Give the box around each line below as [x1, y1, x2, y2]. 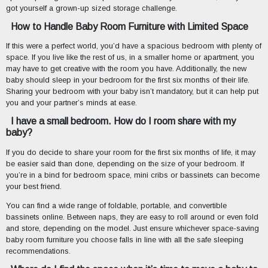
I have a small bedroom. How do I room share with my [10, 116, 236, 127]
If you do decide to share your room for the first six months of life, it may [5, 148, 255, 157]
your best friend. [5, 182, 62, 191]
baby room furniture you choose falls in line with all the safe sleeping [5, 234, 243, 244]
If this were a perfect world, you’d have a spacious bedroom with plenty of [5, 41, 261, 51]
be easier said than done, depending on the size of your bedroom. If [5, 159, 244, 169]
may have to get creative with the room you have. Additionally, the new [5, 64, 246, 74]
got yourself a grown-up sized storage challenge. [5, 3, 177, 13]
